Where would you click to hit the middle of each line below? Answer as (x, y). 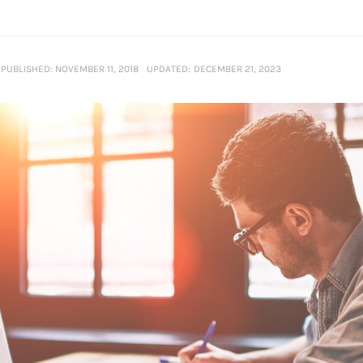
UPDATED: (168, 68)
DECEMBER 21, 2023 (237, 68)
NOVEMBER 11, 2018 (97, 68)
